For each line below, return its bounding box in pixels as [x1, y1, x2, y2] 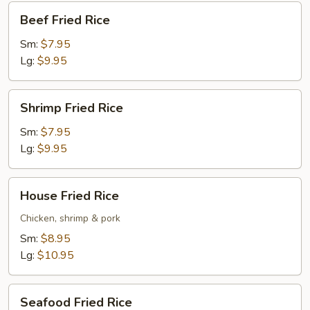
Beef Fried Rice [20, 12, 110, 28]
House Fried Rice [20, 188, 119, 204]
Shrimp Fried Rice [20, 100, 123, 116]
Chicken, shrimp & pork [20, 212, 120, 225]
